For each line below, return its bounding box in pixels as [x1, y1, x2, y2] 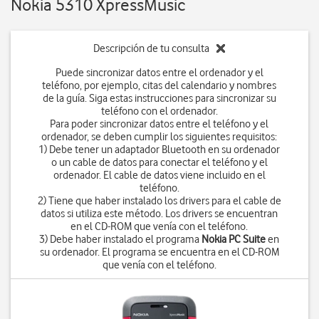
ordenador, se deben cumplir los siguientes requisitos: [41, 130, 278, 143]
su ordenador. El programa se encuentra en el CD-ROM [39, 246, 279, 258]
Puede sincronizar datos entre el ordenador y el [55, 66, 263, 79]
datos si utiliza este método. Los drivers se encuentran [41, 207, 278, 220]
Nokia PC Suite [202, 233, 266, 246]
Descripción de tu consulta [93, 42, 210, 55]
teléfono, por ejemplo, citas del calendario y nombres [42, 79, 277, 92]
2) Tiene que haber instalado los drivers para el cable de [37, 194, 281, 207]
